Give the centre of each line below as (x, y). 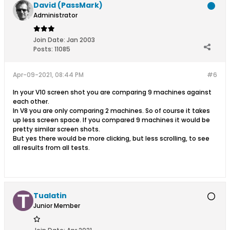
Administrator (55, 15)
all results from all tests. (51, 148)
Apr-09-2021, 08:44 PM (48, 75)
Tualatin (50, 196)
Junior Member (57, 206)
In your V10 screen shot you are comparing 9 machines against (112, 92)
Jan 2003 (81, 40)
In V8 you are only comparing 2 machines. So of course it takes (111, 111)
